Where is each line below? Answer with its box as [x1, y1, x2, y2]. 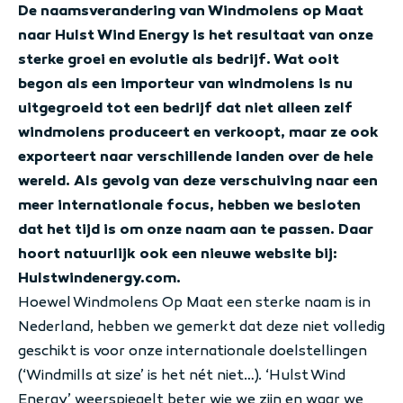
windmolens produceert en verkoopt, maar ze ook [18, 123, 379, 140]
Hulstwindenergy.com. [18, 269, 181, 286]
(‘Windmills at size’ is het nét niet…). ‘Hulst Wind [18, 366, 345, 383]
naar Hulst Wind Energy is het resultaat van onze [18, 26, 373, 43]
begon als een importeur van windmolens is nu [18, 75, 353, 92]
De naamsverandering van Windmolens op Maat [18, 2, 363, 19]
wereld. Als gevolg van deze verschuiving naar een [18, 172, 378, 189]
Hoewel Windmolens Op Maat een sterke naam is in [18, 293, 371, 310]
